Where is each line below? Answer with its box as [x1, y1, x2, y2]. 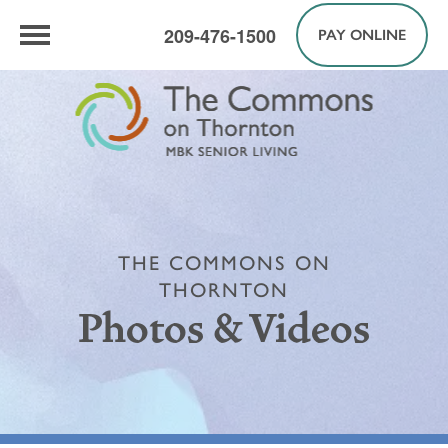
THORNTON [159, 278, 289, 302]
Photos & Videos [77, 304, 371, 354]
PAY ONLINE [318, 26, 406, 44]
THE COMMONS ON [117, 251, 331, 275]
